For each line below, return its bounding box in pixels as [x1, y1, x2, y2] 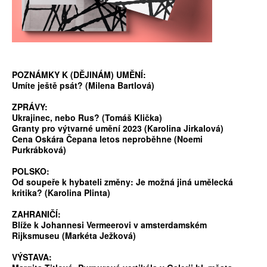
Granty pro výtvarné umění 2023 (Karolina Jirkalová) [12, 122, 223, 135]
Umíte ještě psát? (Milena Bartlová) [12, 79, 154, 92]
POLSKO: [12, 165, 49, 178]
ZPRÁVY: [12, 101, 48, 113]
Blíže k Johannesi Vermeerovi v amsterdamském [12, 219, 207, 231]
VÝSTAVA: [12, 251, 52, 263]
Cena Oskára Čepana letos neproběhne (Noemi [12, 133, 203, 145]
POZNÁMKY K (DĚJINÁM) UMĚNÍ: [12, 69, 146, 81]
